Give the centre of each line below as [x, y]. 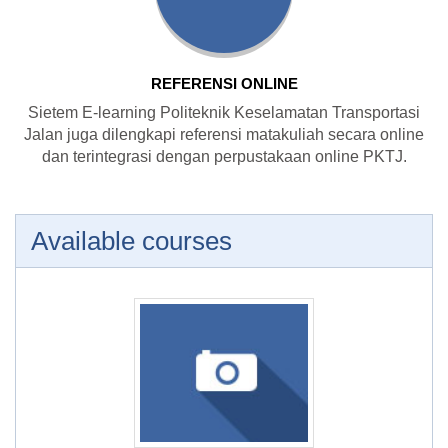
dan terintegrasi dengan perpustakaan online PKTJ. [224, 156]
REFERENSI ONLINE [224, 83]
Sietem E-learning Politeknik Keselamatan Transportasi [224, 112]
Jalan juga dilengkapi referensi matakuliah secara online [224, 134]
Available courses [131, 241]
